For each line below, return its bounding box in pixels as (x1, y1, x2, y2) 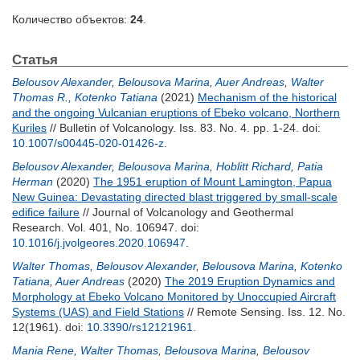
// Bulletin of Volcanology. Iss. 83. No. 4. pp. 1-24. (47, 121, 302, 134)
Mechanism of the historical (198, 91, 337, 104)
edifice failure (12, 206, 80, 219)
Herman (12, 175, 53, 188)
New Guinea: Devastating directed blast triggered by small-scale (12, 190, 337, 203)
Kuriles (12, 121, 47, 134)
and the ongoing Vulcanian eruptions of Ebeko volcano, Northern (12, 106, 340, 119)
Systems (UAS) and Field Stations (12, 305, 184, 318)
